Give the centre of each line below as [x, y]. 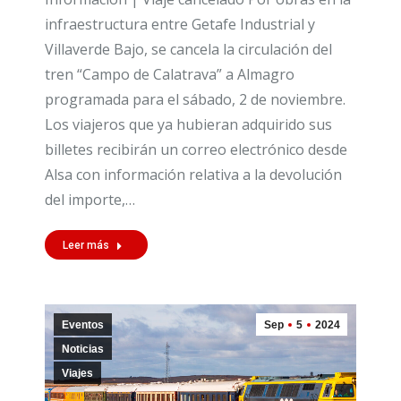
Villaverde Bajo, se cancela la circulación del [188, 49]
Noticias [83, 349]
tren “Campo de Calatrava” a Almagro [170, 74]
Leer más [86, 245]
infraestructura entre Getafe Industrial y [180, 24]
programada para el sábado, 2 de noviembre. [195, 99]
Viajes [77, 373]
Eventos [83, 324]
